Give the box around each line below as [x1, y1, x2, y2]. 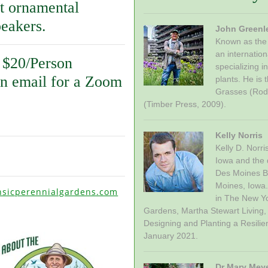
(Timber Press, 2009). [144, 99, 226, 109]
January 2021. [144, 231, 198, 240]
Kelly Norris [215, 130, 263, 140]
